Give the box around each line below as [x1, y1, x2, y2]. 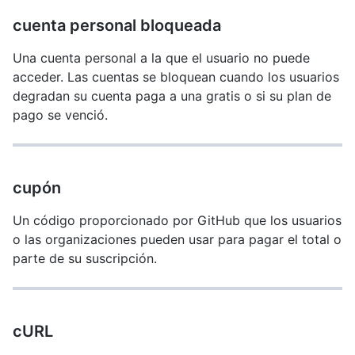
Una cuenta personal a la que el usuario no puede [13, 50, 310, 66]
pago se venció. [13, 107, 108, 123]
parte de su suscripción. [13, 250, 157, 266]
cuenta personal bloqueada [13, 16, 221, 35]
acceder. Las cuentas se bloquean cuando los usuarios [13, 69, 339, 85]
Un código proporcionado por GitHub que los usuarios [13, 212, 342, 228]
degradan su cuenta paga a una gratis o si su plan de [13, 88, 331, 104]
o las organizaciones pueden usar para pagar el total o [13, 231, 342, 247]
